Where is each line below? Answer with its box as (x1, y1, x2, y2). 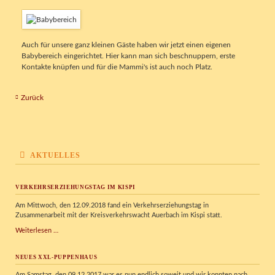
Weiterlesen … (15, 227, 58, 234)
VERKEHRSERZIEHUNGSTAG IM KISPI (15, 184, 136, 191)
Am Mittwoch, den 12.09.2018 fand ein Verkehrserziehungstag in (15, 201, 209, 209)
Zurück (20, 94, 44, 102)
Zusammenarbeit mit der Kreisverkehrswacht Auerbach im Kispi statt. (15, 211, 222, 219)
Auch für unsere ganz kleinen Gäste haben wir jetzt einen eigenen (21, 41, 231, 49)
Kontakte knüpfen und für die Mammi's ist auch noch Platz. (21, 63, 212, 71)
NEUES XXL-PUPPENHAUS (15, 254, 98, 260)
